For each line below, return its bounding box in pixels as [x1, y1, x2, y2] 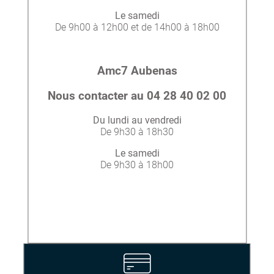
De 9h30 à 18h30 [100, 125, 174, 138]
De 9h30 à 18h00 [100, 158, 174, 171]
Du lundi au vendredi [92, 114, 182, 126]
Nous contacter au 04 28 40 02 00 [48, 89, 226, 103]
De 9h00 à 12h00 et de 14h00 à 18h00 [54, 21, 220, 34]
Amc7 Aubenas [97, 64, 177, 78]
